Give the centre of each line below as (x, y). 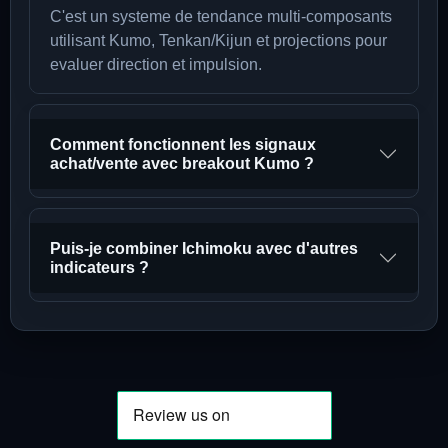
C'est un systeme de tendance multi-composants (221, 16)
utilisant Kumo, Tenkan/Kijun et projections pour (218, 40)
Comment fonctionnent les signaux (183, 144)
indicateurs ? (99, 267)
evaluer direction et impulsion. (156, 64)
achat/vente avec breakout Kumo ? (182, 163)
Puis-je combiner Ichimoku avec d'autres (204, 248)
